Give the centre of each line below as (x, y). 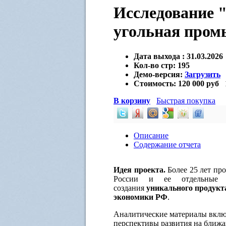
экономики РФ (140, 197)
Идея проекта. (139, 169)
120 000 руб (199, 83)
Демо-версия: (159, 74)
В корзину (132, 100)
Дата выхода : (159, 56)
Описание (151, 135)
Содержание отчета (167, 144)
